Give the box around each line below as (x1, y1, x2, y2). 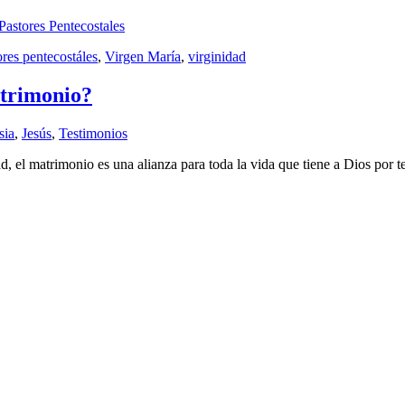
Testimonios (59, 125, 127, 141)
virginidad (188, 48, 246, 64)
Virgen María (105, 48, 181, 64)
